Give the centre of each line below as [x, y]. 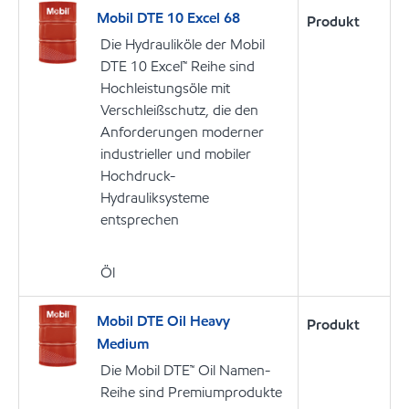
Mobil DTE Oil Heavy [163, 320]
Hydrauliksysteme [155, 197]
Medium [123, 344]
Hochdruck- [138, 175]
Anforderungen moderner [182, 131]
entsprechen [140, 219]
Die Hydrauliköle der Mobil [183, 44]
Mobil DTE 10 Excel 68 [168, 17]
